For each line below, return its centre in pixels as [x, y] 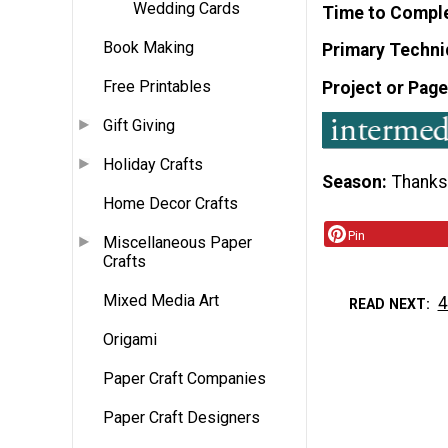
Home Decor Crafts [170, 204]
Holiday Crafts [153, 165]
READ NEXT [388, 303]
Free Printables [157, 87]
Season [352, 181]
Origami [130, 340]
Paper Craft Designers [181, 418]
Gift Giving [139, 126]
